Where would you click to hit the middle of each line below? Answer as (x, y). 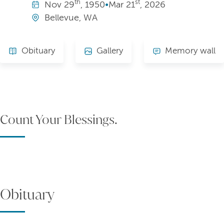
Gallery (110, 51)
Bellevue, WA (71, 18)
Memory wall (190, 51)
